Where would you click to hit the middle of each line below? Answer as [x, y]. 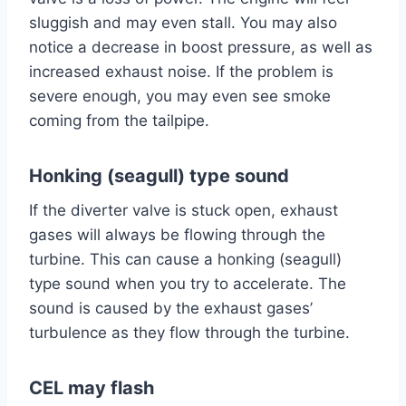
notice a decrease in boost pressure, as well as [201, 47]
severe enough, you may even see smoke [180, 96]
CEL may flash [92, 387]
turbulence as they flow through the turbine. [189, 332]
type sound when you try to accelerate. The [188, 283]
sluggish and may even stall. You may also [183, 22]
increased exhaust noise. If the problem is [181, 71]
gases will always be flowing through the [177, 234]
